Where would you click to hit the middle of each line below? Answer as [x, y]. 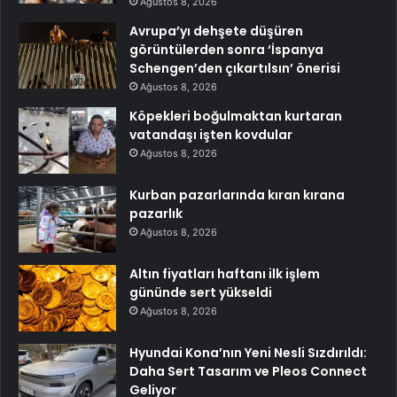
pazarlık [156, 214]
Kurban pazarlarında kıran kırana [237, 195]
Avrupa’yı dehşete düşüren [216, 31]
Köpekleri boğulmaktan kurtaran [236, 117]
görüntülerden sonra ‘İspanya [226, 50]
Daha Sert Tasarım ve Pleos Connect [248, 372]
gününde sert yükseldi [201, 293]
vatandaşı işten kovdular [211, 135]
